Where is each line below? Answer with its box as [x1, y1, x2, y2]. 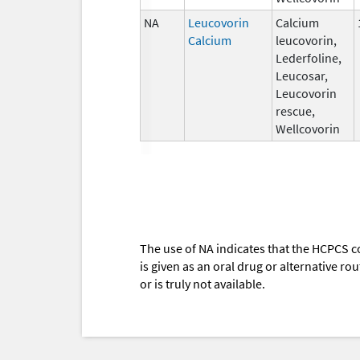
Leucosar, [276, 67, 328, 84]
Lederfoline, [276, 49, 342, 66]
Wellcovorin [276, 120, 340, 137]
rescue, [276, 102, 315, 119]
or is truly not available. [140, 276, 265, 292]
